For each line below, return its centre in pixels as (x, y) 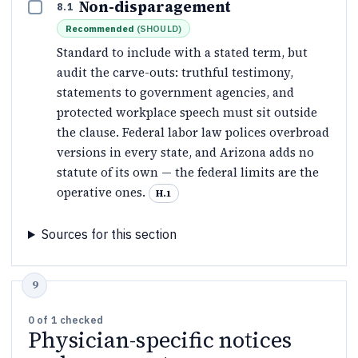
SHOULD (159, 28)
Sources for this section (109, 235)
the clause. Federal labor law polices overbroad (193, 132)
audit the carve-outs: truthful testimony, (175, 72)
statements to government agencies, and (175, 92)
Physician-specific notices (160, 340)
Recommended (100, 28)
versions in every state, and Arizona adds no (185, 152)
